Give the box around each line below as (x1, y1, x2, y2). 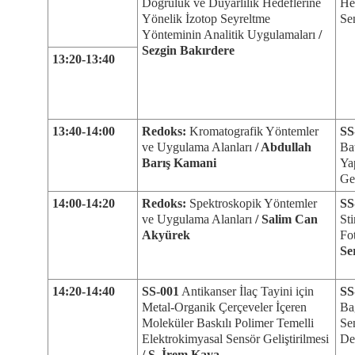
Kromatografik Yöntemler (189, 124, 319, 138)
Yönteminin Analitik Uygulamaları (142, 28, 315, 41)
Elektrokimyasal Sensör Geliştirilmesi (142, 332, 329, 345)
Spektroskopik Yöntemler (189, 197, 317, 210)
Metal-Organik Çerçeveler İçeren (142, 300, 307, 314)
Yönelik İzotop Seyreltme (142, 12, 270, 25)
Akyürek (142, 228, 190, 242)
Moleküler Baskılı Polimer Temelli (142, 316, 314, 330)
